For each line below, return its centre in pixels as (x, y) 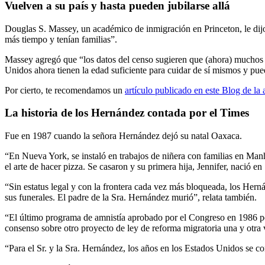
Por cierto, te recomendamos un (65, 90)
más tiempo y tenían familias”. (61, 39)
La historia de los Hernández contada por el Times (127, 113)
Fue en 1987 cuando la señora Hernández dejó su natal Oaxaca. (123, 136)
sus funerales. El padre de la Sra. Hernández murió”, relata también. (131, 198)
